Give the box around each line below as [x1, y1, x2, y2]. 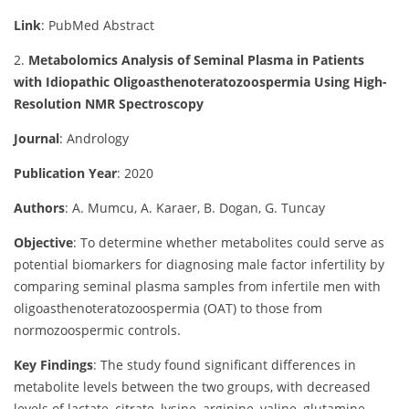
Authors [14, 198, 65, 216]
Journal [14, 129, 59, 147]
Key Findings [14, 355, 93, 373]
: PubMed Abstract [41, 16, 154, 34]
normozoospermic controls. [14, 320, 181, 339]
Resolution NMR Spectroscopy [14, 94, 204, 112]
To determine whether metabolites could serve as [80, 233, 384, 251]
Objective [14, 233, 73, 251]
